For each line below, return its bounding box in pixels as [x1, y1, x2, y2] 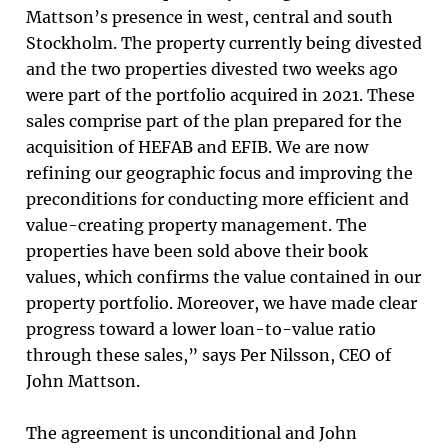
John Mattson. [26, 371, 140, 391]
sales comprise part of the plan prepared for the [26, 111, 402, 131]
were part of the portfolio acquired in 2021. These [26, 85, 415, 105]
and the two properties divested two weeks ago [26, 59, 398, 79]
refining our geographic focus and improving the [26, 163, 413, 183]
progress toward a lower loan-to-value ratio [26, 319, 376, 339]
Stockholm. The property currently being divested [26, 33, 422, 53]
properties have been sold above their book [26, 241, 368, 261]
